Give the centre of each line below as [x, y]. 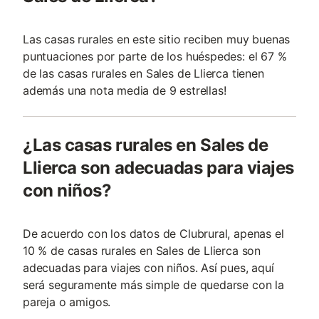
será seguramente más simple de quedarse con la [153, 285]
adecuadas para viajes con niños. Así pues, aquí [148, 268]
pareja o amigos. [67, 302]
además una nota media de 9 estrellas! [125, 90]
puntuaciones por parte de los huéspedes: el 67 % [155, 56]
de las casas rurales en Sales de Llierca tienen [143, 73]
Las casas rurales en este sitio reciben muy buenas [157, 39]
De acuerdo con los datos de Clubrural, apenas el [153, 234]
